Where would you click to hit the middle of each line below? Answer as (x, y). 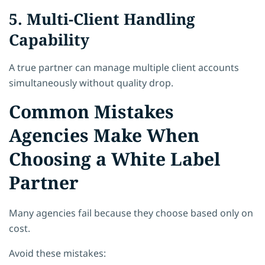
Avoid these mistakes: (57, 253)
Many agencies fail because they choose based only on (131, 213)
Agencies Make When (104, 135)
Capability (49, 39)
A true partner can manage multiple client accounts (124, 67)
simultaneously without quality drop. (91, 83)
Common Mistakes (91, 111)
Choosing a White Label (115, 159)
